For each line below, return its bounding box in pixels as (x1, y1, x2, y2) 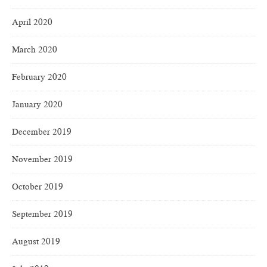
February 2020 (12, 71, 67, 83)
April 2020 (12, 16, 52, 29)
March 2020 (12, 44, 57, 56)
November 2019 (12, 153, 73, 166)
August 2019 (12, 235, 60, 248)
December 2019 (12, 126, 72, 138)
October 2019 (12, 181, 63, 193)
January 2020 (12, 98, 63, 111)
